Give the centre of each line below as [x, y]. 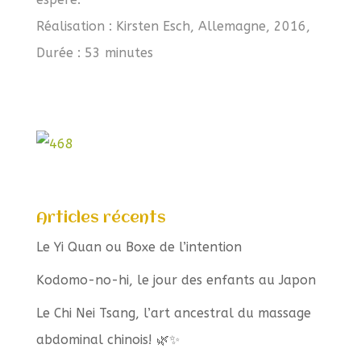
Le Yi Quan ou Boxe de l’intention [139, 247]
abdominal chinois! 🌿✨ [108, 339]
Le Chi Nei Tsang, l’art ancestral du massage [173, 313]
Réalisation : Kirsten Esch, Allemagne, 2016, [173, 26]
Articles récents [101, 218]
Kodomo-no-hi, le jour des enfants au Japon [176, 280]
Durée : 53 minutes [94, 52]
